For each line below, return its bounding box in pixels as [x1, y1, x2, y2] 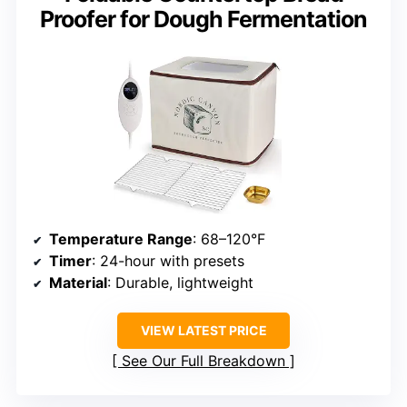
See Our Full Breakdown [122, 352, 285, 371]
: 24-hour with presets [92, 252, 244, 271]
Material [49, 273, 107, 293]
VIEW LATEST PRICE [140, 323, 267, 339]
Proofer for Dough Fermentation [40, 5, 367, 34]
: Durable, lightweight [107, 273, 253, 293]
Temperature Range [49, 230, 193, 249]
